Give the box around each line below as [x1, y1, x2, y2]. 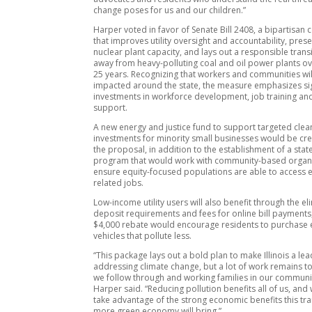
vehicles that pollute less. [93, 229, 192, 242]
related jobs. [93, 176, 144, 189]
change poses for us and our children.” [93, 3, 247, 16]
